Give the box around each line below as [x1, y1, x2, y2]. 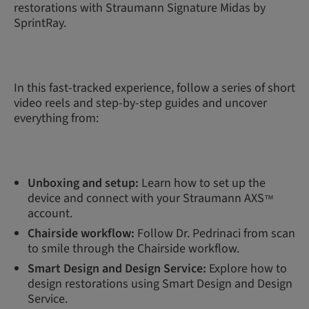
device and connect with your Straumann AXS [28, 190, 264, 207]
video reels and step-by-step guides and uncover [14, 94, 267, 112]
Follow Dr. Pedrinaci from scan [137, 225, 295, 242]
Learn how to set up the [141, 175, 266, 192]
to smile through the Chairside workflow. [28, 240, 239, 257]
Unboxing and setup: [28, 175, 141, 192]
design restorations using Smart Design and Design [28, 275, 292, 292]
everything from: [14, 110, 99, 127]
